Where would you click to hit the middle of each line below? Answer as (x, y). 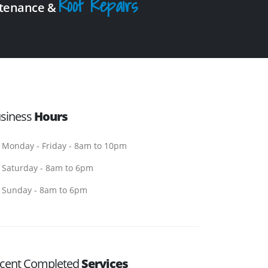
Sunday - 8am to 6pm (45, 190)
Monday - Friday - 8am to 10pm (64, 145)
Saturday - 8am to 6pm (48, 167)
